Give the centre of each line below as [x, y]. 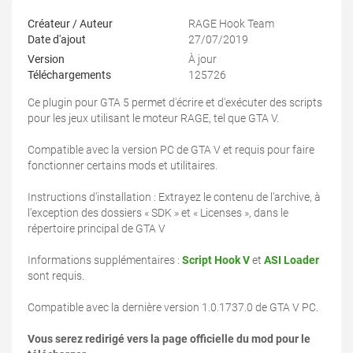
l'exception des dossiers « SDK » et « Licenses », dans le [158, 213]
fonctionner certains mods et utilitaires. [123, 166]
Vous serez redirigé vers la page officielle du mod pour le [169, 339]
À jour [203, 59]
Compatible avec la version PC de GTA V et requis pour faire [171, 150]
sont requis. [56, 276]
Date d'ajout [57, 40]
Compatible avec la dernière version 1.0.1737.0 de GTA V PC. [173, 308]
